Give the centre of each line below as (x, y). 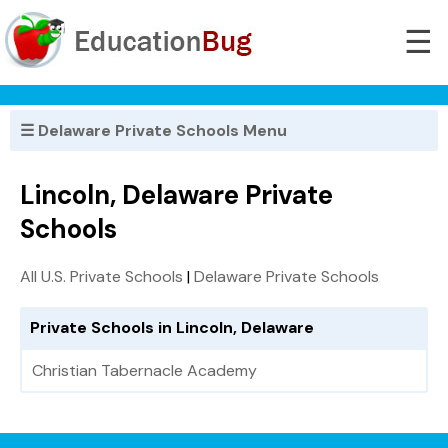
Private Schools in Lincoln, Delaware (172, 328)
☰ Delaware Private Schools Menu (153, 130)
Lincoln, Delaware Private (176, 195)
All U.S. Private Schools (101, 277)
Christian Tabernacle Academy (144, 371)
